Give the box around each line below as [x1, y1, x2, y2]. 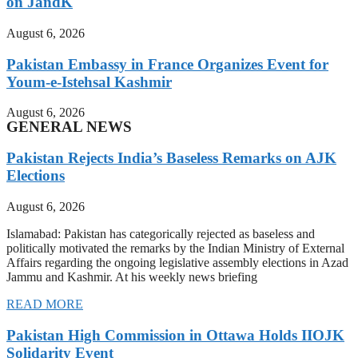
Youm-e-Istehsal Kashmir [6, 73, 172, 90]
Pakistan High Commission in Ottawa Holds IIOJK [6, 326, 344, 344]
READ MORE [6, 296, 83, 311]
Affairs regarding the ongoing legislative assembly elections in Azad [6, 255, 348, 269]
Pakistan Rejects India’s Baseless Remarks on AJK [6, 149, 336, 167]
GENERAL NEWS [6, 118, 132, 136]
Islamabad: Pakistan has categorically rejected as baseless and [6, 226, 315, 241]
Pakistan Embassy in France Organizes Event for [6, 55, 328, 73]
